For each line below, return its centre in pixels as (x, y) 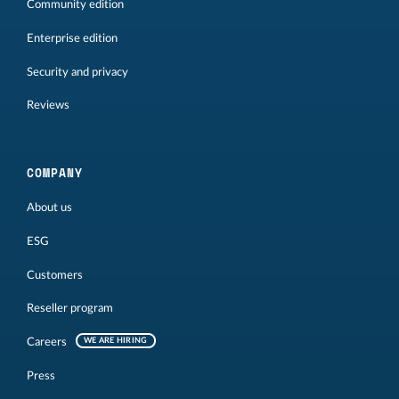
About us (49, 208)
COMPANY (55, 173)
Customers (55, 275)
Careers (47, 342)
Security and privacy (77, 72)
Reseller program (70, 309)
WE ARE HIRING (116, 341)
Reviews (48, 106)
